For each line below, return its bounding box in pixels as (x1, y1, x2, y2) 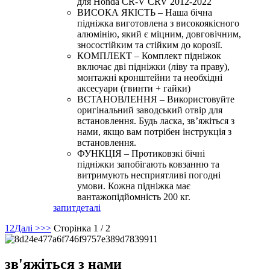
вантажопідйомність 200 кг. (77, 191, 190, 202)
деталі (76, 202, 101, 213)
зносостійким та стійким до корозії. (77, 39, 222, 50)
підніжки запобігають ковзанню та (77, 159, 219, 169)
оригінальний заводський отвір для (77, 104, 222, 115)
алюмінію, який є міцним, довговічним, (77, 28, 241, 39)
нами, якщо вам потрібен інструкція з (77, 126, 231, 137)
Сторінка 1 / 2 (54, 222, 110, 233)
